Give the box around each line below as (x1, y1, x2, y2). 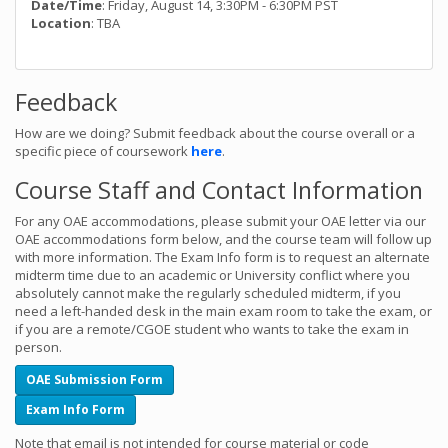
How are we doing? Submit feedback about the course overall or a (15, 123, 415, 142)
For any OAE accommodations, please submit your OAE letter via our (15, 211, 426, 230)
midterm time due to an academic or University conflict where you (15, 265, 410, 284)
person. (15, 337, 62, 356)
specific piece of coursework (15, 141, 191, 160)
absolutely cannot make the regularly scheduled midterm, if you (15, 283, 401, 302)
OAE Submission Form (26, 370, 163, 388)
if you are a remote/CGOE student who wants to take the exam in (15, 319, 409, 338)
